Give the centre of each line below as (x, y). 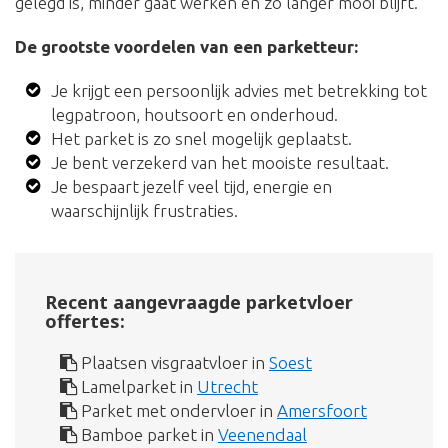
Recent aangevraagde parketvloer (199, 301)
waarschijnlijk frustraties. (145, 210)
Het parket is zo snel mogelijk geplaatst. (202, 138)
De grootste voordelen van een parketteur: (186, 46)
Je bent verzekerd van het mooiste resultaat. (220, 162)
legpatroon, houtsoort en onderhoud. (195, 114)
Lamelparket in (137, 386)
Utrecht (227, 386)
